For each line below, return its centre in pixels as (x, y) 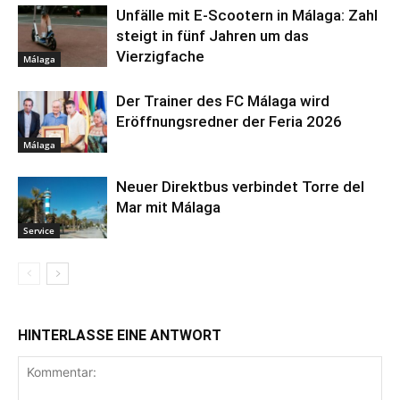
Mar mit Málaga (168, 208)
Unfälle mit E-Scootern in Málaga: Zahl (247, 16)
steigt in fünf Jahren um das (212, 36)
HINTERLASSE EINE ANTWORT (120, 336)
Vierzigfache (160, 57)
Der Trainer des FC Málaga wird (223, 101)
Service (39, 231)
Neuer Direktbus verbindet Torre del (240, 187)
